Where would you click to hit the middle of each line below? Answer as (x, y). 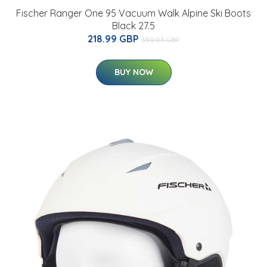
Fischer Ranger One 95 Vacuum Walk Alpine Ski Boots (133, 13)
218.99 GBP (114, 39)
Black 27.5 (133, 26)
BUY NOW (133, 72)
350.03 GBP (160, 40)
